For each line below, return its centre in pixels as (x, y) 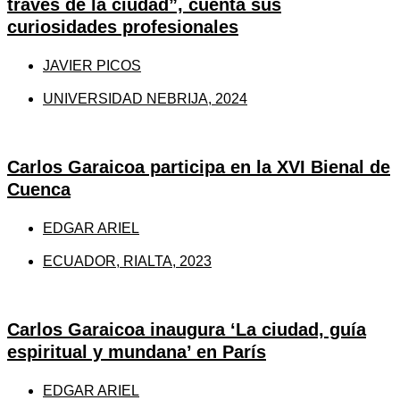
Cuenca (39, 189)
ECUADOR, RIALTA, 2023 (127, 261)
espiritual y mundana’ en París (137, 351)
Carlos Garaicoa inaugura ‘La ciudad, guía (187, 329)
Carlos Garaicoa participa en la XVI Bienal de (199, 167)
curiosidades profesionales (123, 26)
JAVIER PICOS (92, 65)
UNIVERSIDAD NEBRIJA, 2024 (145, 98)
